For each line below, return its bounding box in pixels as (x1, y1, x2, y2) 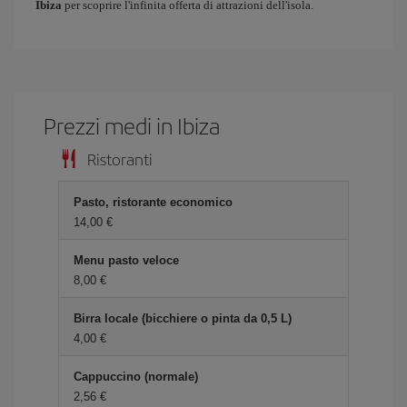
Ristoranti (87, 147, 153, 170)
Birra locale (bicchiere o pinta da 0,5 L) (74, 312, 292, 325)
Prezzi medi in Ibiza (44, 110, 221, 141)
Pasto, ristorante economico (74, 195, 233, 209)
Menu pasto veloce (74, 253, 179, 267)
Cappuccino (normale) (74, 370, 198, 383)
